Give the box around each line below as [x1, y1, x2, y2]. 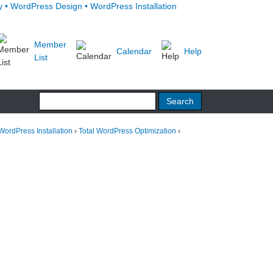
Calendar [116, 46, 152, 56]
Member [34, 40, 66, 49]
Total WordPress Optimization [79, 127, 176, 135]
